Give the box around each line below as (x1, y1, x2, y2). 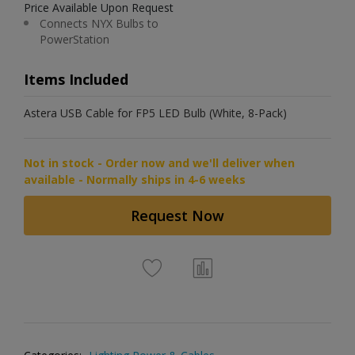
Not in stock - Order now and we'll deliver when (24, 155, 295, 170)
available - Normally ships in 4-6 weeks (24, 172, 246, 187)
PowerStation (40, 32, 109, 47)
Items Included (24, 70, 128, 89)
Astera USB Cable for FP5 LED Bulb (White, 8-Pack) (24, 105, 287, 120)
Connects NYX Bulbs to (40, 16, 158, 31)
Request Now (131, 206, 224, 225)
